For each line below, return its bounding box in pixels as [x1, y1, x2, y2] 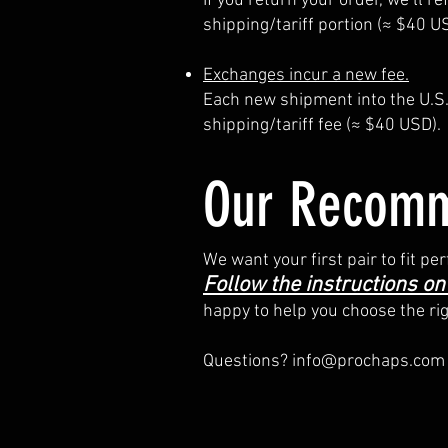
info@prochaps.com [292, 350, 445, 372]
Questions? [203, 350, 292, 372]
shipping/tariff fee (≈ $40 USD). [203, 114, 441, 136]
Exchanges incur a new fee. [203, 64, 409, 86]
